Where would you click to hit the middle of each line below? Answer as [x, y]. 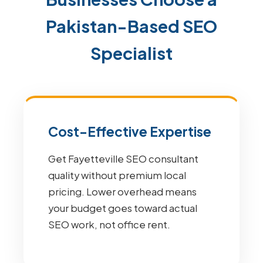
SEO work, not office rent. [109, 225]
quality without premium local [117, 175]
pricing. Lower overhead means [122, 192]
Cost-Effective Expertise [130, 131]
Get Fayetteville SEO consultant [123, 159]
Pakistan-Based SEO [131, 26]
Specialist [131, 53]
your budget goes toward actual [123, 208]
